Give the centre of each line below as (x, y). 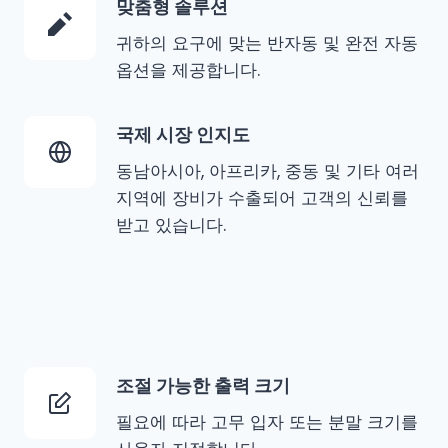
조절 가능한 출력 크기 (203, 386)
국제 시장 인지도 (183, 135)
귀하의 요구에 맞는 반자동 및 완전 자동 (267, 43)
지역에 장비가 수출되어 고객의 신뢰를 (262, 198)
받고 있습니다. (171, 225)
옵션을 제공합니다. (188, 70)
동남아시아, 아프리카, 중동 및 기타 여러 (267, 171)
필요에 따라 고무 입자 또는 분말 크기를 (267, 422)
